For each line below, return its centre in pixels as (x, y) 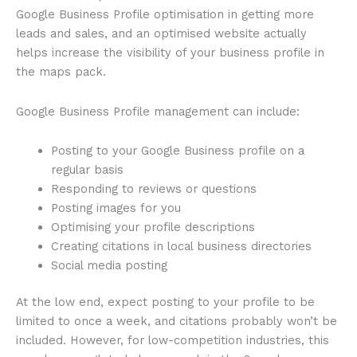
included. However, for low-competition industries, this (173, 341)
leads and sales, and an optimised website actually (161, 34)
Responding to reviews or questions (153, 189)
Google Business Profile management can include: (158, 111)
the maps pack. (61, 72)
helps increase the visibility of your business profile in (170, 53)
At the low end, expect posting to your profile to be (165, 302)
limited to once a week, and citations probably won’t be (177, 322)
